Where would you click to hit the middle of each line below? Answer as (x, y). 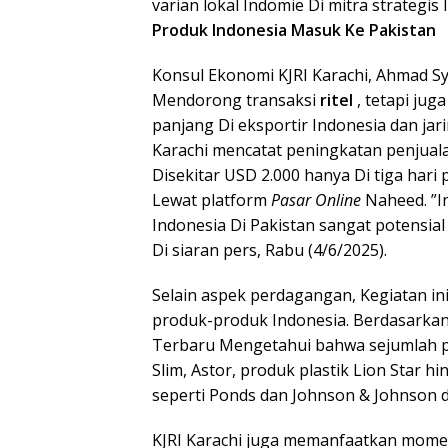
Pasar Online (316, 200)
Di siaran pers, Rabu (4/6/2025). (269, 250)
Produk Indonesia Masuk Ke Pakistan (294, 30)
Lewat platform (211, 200)
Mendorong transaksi (236, 100)
